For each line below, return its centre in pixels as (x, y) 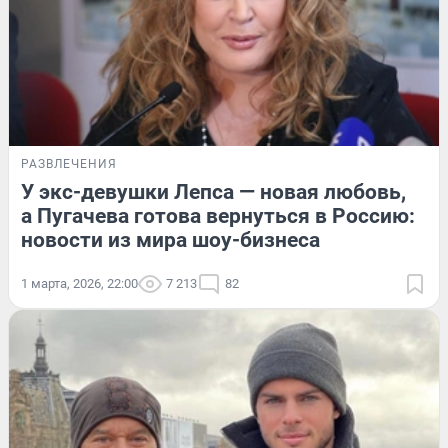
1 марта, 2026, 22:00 (79, 283)
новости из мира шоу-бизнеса (170, 239)
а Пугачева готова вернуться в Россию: (218, 215)
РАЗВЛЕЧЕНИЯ (69, 163)
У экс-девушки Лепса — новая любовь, (213, 191)
